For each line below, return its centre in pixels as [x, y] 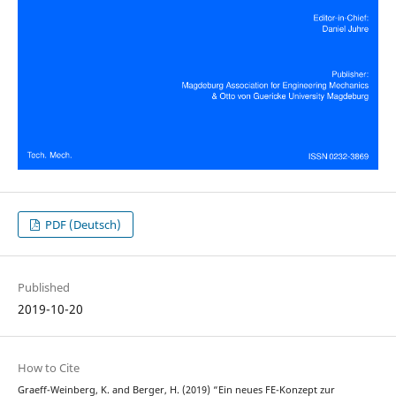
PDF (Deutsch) [82, 224]
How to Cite [48, 367]
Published [43, 287]
